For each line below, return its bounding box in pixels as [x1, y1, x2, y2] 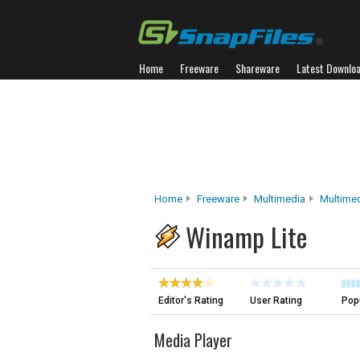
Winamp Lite [186, 217, 307, 256]
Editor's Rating [158, 295, 223, 306]
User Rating [250, 295, 302, 306]
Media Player [154, 328, 232, 352]
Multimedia [254, 193, 305, 205]
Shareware [235, 59, 280, 76]
